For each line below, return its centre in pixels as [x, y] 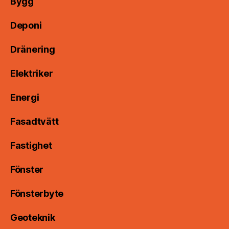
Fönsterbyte [37, 194]
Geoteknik [33, 218]
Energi [25, 98]
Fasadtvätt [35, 122]
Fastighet [31, 146]
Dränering [33, 50]
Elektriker [32, 74]
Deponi [26, 26]
